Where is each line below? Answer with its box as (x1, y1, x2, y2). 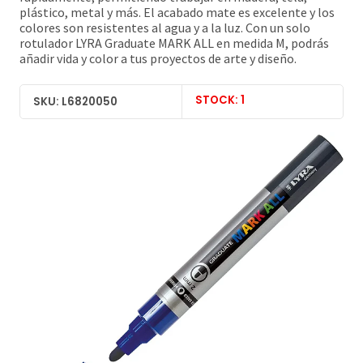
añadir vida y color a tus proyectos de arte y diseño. (19, 50, 297, 67)
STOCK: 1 (195, 92, 245, 108)
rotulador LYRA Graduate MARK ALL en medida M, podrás (19, 35, 329, 52)
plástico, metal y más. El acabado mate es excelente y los (19, 4, 335, 21)
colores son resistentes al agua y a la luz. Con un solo (19, 19, 310, 36)
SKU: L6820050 (33, 93, 117, 109)
